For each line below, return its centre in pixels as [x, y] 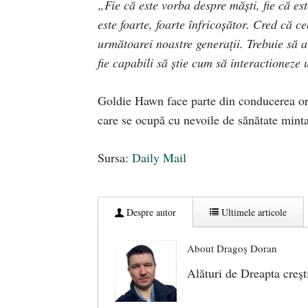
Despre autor [150, 212]
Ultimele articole [253, 212]
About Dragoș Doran [232, 248]
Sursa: [115, 157]
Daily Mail [159, 157]
